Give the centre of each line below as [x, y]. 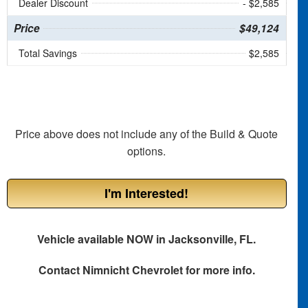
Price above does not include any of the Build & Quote [147, 134]
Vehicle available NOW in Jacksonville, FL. [147, 239]
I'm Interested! [147, 194]
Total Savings [47, 53]
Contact [60, 270]
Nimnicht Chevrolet [132, 270]
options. [147, 151]
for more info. [219, 270]
